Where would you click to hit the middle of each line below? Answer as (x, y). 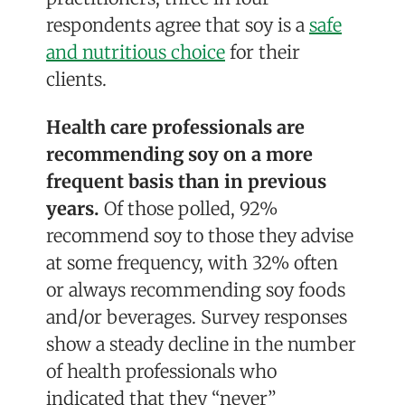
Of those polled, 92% (188, 209)
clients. (76, 80)
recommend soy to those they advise (200, 236)
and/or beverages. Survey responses (197, 317)
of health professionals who (161, 372)
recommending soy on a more (179, 155)
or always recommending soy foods (196, 290)
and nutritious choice (136, 52)
